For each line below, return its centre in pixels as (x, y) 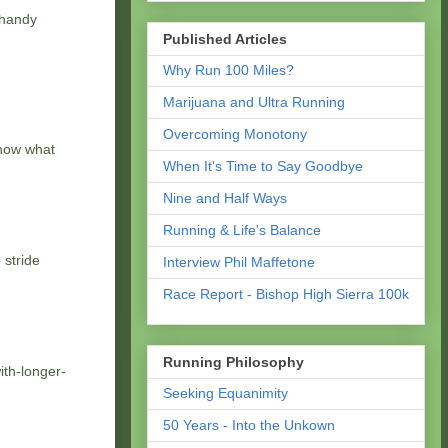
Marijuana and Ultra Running (254, 101)
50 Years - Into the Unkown (249, 425)
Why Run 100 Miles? (228, 69)
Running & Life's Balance (242, 229)
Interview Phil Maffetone (239, 261)
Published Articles (225, 38)
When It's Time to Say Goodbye (263, 165)
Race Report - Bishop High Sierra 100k (286, 293)
